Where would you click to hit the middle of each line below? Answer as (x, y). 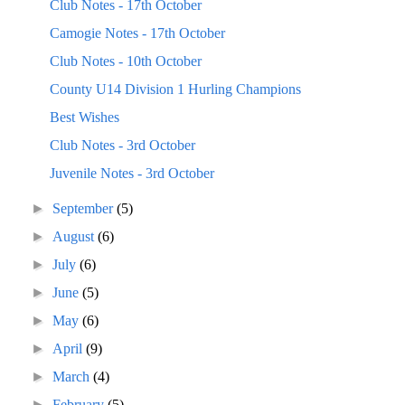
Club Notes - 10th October (125, 61)
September (85, 208)
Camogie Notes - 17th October (137, 33)
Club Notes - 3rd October (122, 145)
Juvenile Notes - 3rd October (132, 173)
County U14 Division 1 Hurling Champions (175, 89)
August (75, 236)
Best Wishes (84, 117)
